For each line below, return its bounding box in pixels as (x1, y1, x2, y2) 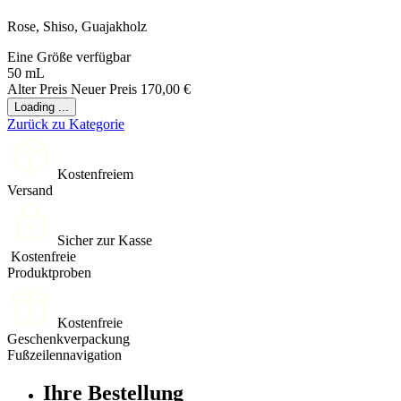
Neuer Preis (71, 81, 137, 97)
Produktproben (7, 264, 91, 280)
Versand (7, 182, 53, 198)
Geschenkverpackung (7, 330, 130, 346)
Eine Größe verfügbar (7, 48, 131, 64)
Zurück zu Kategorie (7, 115, 124, 132)
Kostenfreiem (57, 166, 133, 182)
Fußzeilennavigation (7, 346, 122, 363)
